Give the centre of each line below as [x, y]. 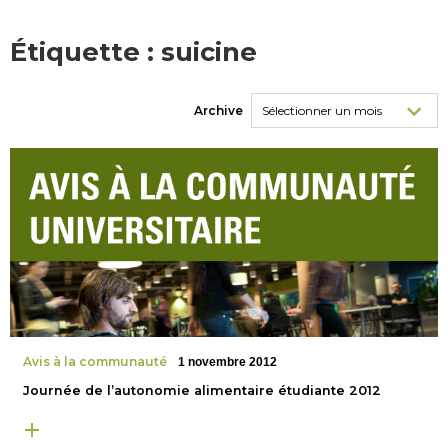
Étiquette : [85, 52]
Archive [219, 111]
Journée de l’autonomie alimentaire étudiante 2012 [201, 390]
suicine [209, 52]
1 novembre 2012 [228, 361]
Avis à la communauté [94, 361]
